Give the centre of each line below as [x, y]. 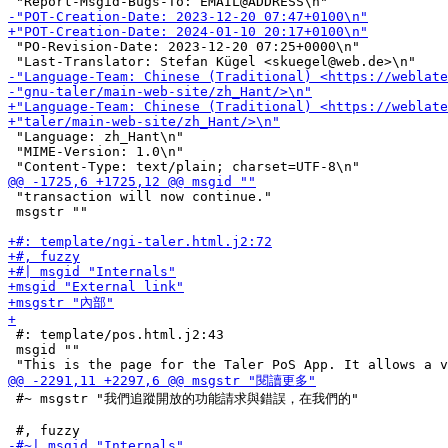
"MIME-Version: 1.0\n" [96, 151]
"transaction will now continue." [140, 196]
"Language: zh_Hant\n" [96, 136]
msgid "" [44, 349]
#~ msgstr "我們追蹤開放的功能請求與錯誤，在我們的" [183, 398]
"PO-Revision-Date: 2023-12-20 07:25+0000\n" [184, 46]
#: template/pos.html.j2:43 [116, 334]
